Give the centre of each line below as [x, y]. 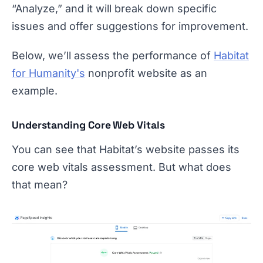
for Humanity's [48, 73]
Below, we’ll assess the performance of [113, 55]
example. [35, 91]
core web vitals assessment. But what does [122, 167]
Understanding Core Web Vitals [88, 125]
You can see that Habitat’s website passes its [126, 149]
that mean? [40, 185]
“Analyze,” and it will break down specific [114, 9]
